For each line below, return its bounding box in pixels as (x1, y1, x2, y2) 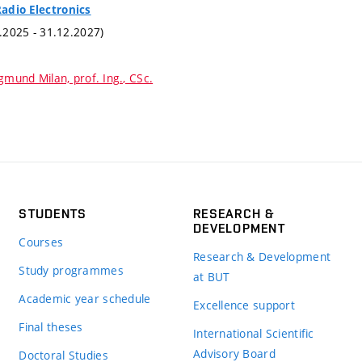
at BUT (192, 269, 230, 285)
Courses (19, 234, 64, 250)
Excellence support (192, 297, 296, 314)
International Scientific (192, 326, 314, 342)
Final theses (19, 319, 83, 335)
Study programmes (19, 263, 124, 279)
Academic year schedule (19, 291, 151, 307)
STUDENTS (19, 206, 87, 222)
